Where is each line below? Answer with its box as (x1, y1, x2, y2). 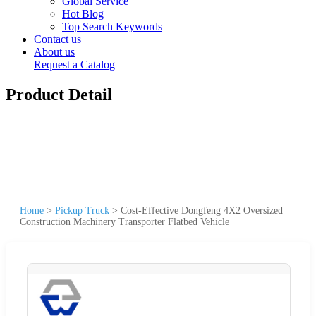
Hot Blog (62, 8, 104, 20)
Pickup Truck (55, 205, 109, 216)
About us (34, 46, 75, 58)
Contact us (34, 33, 81, 45)
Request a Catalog (34, 59, 115, 71)
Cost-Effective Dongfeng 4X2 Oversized (121, 205, 283, 216)
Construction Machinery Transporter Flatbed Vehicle (20, 216, 229, 227)
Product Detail (6, 85, 112, 104)
